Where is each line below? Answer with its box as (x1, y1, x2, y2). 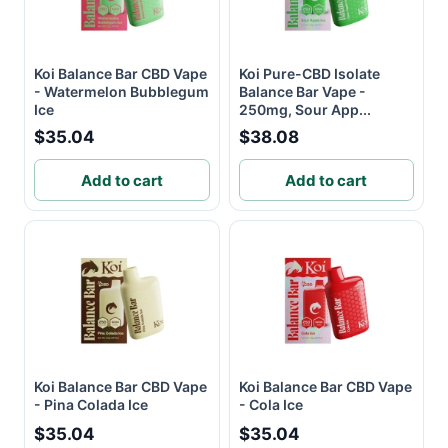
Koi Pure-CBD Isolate (238, 65, 380, 82)
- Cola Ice (238, 396, 303, 413)
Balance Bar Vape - (238, 83, 366, 100)
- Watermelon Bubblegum (34, 83, 209, 100)
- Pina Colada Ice (34, 396, 148, 413)
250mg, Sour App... (238, 101, 371, 118)
